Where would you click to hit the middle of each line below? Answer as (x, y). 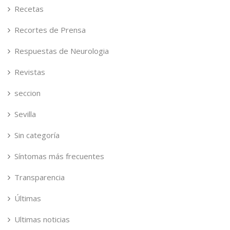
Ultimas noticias (42, 219)
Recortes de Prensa (50, 30)
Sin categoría (37, 135)
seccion (27, 93)
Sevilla (25, 114)
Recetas (29, 8)
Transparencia (40, 177)
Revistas (30, 72)
